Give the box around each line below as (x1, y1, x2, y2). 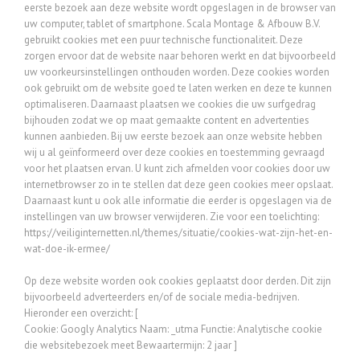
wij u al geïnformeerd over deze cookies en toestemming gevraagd (24, 145, 325, 159)
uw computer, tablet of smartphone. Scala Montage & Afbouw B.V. (24, 17, 320, 31)
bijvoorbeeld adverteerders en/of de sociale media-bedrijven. (24, 290, 299, 304)
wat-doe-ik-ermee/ (24, 242, 110, 256)
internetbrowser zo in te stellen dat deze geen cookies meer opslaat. (24, 178, 333, 191)
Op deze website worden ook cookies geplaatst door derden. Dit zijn (24, 274, 331, 288)
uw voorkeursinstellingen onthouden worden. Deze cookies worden (24, 65, 329, 79)
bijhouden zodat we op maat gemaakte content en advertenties (24, 113, 309, 127)
